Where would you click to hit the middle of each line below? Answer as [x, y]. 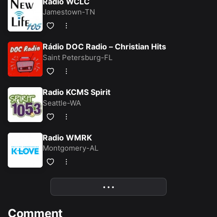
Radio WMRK [67, 137]
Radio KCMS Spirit [77, 92]
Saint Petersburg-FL [77, 57]
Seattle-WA [62, 103]
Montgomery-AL [70, 148]
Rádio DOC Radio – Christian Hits [104, 47]
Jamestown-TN [69, 12]
